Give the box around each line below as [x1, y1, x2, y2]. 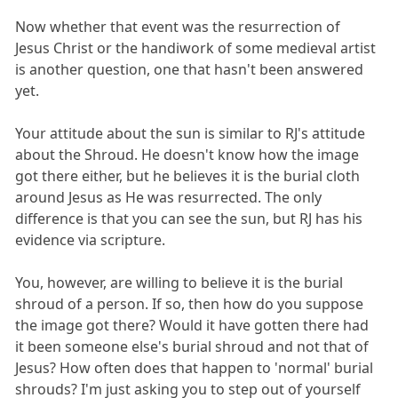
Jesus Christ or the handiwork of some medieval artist [15, 37, 377, 58]
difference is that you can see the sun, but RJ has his [15, 208, 363, 228]
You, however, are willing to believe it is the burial [15, 272, 344, 292]
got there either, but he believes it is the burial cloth [15, 165, 361, 186]
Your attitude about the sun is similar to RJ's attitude [15, 123, 366, 143]
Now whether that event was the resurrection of [15, 16, 341, 36]
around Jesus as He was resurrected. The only [15, 187, 322, 207]
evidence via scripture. [15, 229, 166, 250]
